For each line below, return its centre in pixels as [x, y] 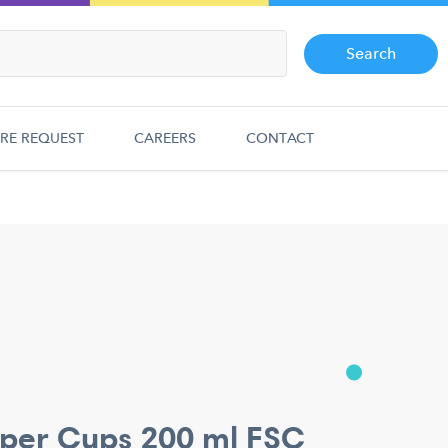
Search [371, 53]
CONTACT [280, 138]
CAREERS [165, 138]
